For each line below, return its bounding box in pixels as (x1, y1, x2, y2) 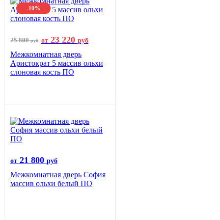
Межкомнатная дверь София (10, 170, 106, 179)
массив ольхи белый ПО (10, 179, 92, 188)
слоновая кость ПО (10, 68, 74, 77)
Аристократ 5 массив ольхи (10, 59, 103, 68)
